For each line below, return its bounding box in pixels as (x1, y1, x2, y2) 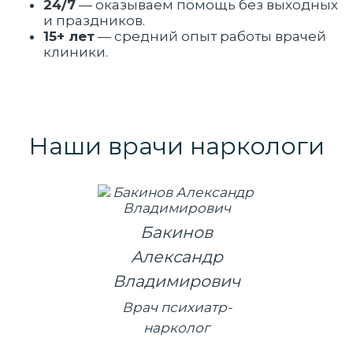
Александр (130, 246, 223, 266)
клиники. (43, 43, 108, 60)
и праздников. (43, 12, 145, 28)
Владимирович (113, 270, 240, 291)
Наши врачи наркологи (28, 130, 325, 161)
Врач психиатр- (121, 299, 232, 315)
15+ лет (43, 28, 95, 44)
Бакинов (140, 221, 213, 242)
